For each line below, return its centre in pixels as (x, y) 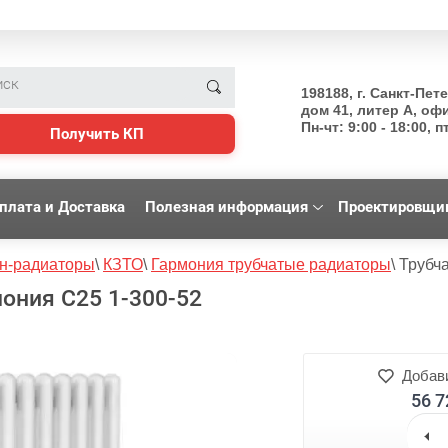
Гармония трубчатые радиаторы (271, 264)
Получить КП (96, 133)
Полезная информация (226, 207)
